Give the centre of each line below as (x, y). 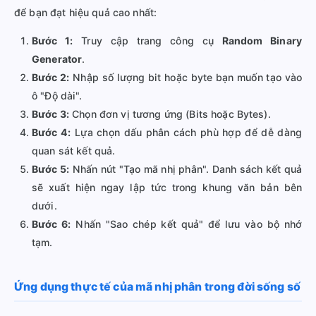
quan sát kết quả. (74, 151)
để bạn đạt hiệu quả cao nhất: (86, 13)
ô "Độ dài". (57, 96)
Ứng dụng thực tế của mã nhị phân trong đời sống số (158, 287)
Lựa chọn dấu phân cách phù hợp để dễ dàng (186, 133)
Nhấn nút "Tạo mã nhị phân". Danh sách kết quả (186, 169)
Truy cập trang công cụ (147, 41)
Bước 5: (51, 169)
